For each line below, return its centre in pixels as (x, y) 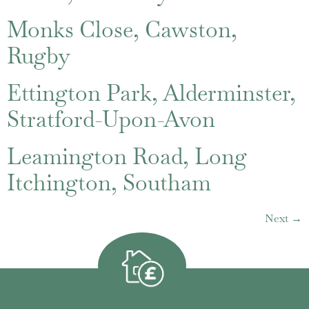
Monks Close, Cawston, (122, 29)
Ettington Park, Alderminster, (151, 93)
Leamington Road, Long (127, 156)
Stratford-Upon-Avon (111, 119)
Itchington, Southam (109, 182)
